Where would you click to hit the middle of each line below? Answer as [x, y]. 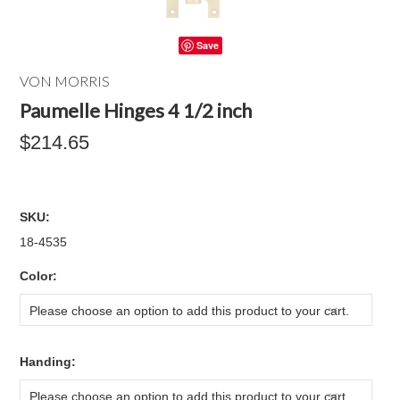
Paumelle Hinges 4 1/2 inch [136, 110]
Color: [39, 276]
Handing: [48, 362]
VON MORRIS [65, 81]
